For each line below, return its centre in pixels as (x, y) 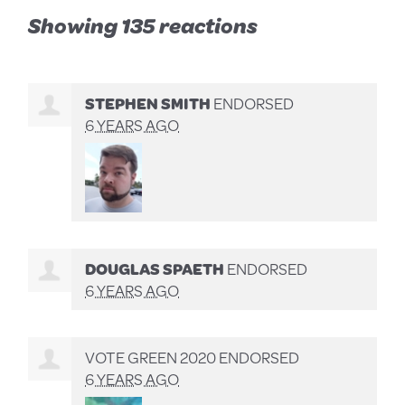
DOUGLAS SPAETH (155, 269)
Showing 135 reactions (143, 25)
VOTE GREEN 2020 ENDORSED (193, 358)
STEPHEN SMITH (148, 103)
